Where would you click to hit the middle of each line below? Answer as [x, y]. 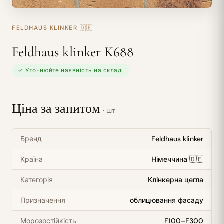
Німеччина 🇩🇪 [177, 159]
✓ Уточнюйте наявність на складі [71, 70]
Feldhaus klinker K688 [73, 52]
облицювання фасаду [167, 200]
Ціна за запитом [57, 109]
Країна [32, 159]
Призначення [43, 200]
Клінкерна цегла [176, 180]
